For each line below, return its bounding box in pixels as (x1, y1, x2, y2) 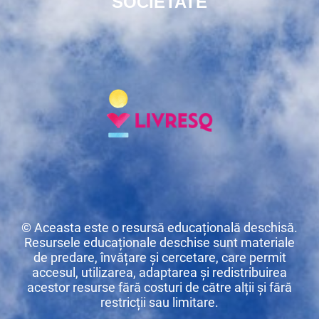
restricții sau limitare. (100, 294, 219, 310)
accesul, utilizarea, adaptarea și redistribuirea (32, 264, 287, 280)
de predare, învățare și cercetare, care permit (33, 249, 286, 265)
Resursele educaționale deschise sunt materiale (24, 234, 295, 250)
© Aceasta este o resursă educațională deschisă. (21, 219, 298, 235)
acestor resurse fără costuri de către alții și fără (27, 279, 292, 295)
